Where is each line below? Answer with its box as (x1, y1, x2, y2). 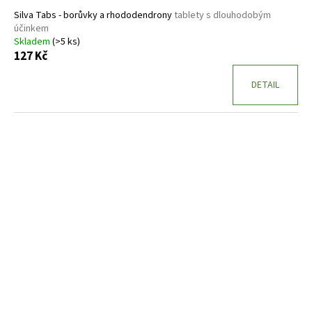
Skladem (14, 35, 52, 49)
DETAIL (251, 78, 279, 93)
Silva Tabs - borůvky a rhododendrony (14, 8, 174, 23)
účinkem (14, 22, 49, 36)
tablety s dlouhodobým (174, 8, 271, 23)
